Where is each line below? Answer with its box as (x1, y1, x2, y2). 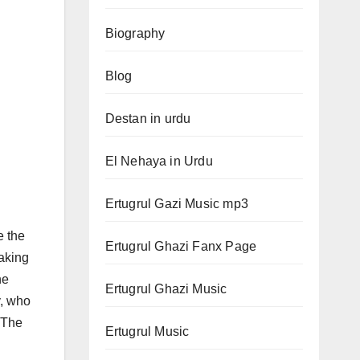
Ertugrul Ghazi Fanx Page (104, 239, 257, 253)
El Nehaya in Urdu (104, 154, 213, 168)
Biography (104, 27, 166, 40)
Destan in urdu (104, 112, 191, 125)
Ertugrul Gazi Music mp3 (104, 197, 249, 211)
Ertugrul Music (104, 325, 190, 338)
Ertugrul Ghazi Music (104, 282, 227, 296)
